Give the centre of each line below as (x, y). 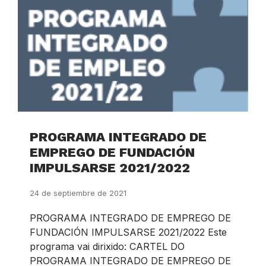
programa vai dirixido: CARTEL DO (107, 247)
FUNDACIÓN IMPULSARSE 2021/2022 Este (128, 232)
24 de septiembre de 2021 (78, 193)
